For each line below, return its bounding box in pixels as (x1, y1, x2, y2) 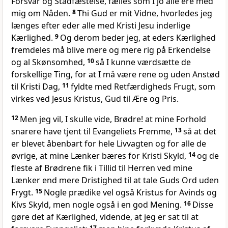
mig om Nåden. (11, 8, 72, 19)
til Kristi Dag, (11, 81, 62, 93)
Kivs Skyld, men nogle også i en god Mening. (11, 199, 184, 211)
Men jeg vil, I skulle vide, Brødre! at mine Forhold (20, 113, 206, 125)
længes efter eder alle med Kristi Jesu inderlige (11, 20, 190, 32)
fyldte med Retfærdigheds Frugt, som (71, 81, 215, 93)
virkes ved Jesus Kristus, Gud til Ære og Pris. (11, 93, 179, 105)
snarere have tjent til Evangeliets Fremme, (11, 126, 175, 137)
